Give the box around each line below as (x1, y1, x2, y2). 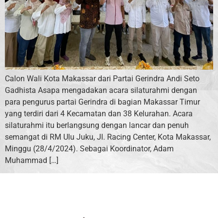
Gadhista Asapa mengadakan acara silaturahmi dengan (5, 85, 197, 95)
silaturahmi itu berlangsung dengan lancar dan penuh (5, 120, 189, 130)
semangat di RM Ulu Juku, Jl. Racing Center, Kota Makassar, (5, 132, 211, 142)
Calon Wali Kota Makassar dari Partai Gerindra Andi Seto (5, 73, 200, 83)
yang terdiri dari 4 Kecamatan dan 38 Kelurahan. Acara (5, 109, 193, 118)
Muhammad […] (5, 155, 58, 165)
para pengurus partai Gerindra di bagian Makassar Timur (5, 97, 200, 107)
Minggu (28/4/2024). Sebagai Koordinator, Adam (5, 144, 174, 153)
